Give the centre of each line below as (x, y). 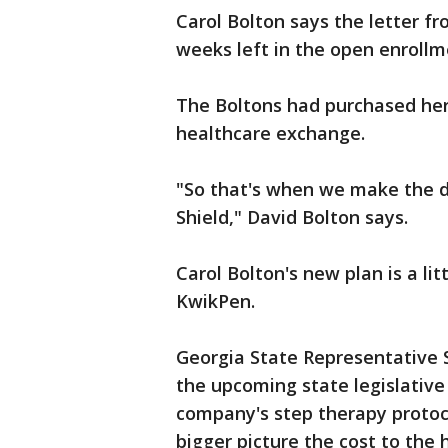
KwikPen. (215, 301)
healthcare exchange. (270, 133)
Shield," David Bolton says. (292, 217)
